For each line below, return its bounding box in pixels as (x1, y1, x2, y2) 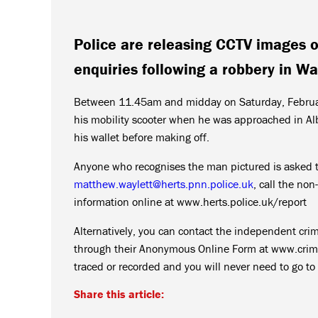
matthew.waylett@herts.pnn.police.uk (74, 176, 253, 191)
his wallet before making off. (74, 129, 209, 144)
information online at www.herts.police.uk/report (74, 194, 307, 209)
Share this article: (74, 286, 164, 301)
